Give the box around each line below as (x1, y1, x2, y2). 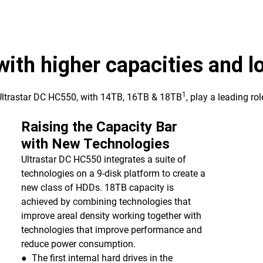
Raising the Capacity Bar (21, 119, 177, 135)
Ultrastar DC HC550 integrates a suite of (21, 154, 186, 165)
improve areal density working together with (21, 210, 201, 221)
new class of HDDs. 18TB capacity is (21, 182, 174, 193)
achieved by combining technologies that (21, 196, 191, 207)
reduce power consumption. (21, 238, 136, 249)
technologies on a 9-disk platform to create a (21, 168, 205, 179)
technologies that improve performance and (21, 224, 202, 235)
